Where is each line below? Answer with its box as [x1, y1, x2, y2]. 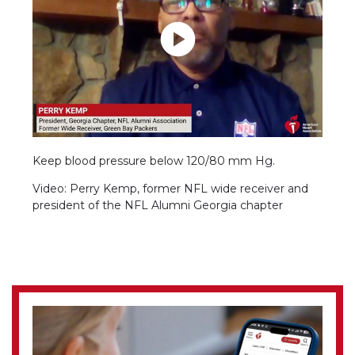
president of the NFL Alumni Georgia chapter [32, 198, 284, 212]
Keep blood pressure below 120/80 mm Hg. [32, 154, 276, 168]
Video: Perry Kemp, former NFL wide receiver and [32, 181, 309, 196]
